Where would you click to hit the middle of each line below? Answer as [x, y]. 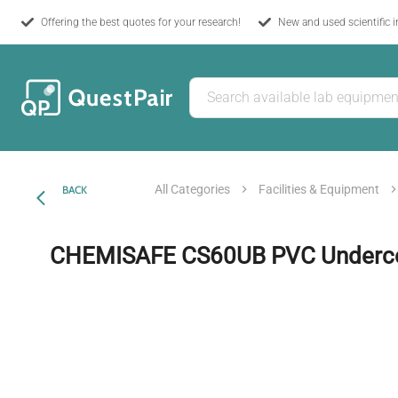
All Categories [192, 189]
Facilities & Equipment [319, 189]
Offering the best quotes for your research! [141, 22]
